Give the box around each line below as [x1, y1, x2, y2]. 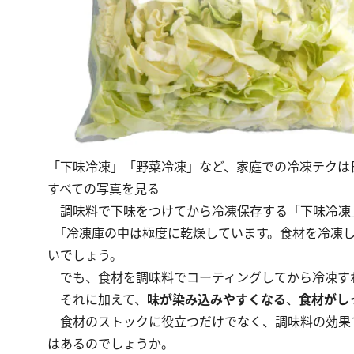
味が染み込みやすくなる [147, 291, 286, 309]
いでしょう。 [47, 247, 122, 265]
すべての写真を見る [47, 180, 160, 198]
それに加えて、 [47, 291, 147, 309]
